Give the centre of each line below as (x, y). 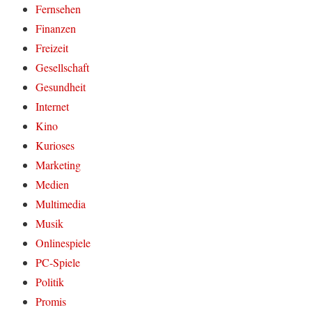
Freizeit (52, 48)
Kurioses (55, 145)
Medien (53, 184)
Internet (53, 106)
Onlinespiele (63, 243)
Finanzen (56, 28)
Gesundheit (61, 87)
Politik (50, 282)
